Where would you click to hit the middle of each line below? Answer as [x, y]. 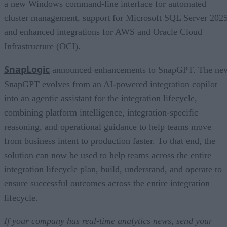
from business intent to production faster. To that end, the [110, 141]
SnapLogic [27, 70]
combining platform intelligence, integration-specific [101, 113]
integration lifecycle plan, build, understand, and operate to [113, 169]
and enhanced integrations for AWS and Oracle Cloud [103, 32]
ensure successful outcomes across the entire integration [107, 184]
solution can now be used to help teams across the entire [108, 155]
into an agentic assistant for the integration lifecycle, [101, 99]
